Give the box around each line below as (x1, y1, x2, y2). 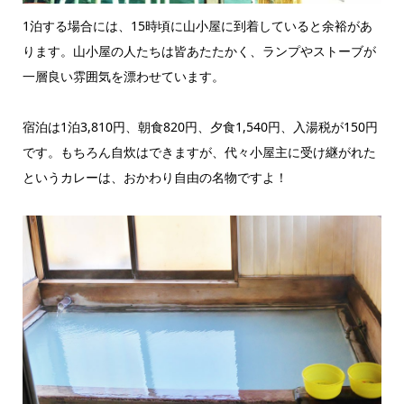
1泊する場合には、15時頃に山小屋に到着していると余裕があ (22, 16, 372, 34)
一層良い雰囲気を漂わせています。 (22, 67, 225, 85)
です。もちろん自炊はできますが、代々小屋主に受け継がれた (22, 142, 376, 161)
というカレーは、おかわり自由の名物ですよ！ (22, 168, 288, 186)
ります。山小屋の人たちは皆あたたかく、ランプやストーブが (22, 41, 376, 60)
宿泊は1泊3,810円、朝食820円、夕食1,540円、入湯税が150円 (22, 117, 378, 135)
